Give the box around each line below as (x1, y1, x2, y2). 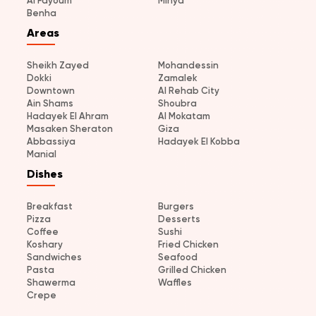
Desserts (158, 214, 200, 225)
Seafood (158, 252, 197, 263)
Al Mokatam (158, 111, 210, 122)
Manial (27, 149, 56, 160)
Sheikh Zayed (27, 60, 89, 71)
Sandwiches (27, 252, 82, 263)
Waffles (158, 277, 192, 288)
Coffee (27, 226, 59, 238)
